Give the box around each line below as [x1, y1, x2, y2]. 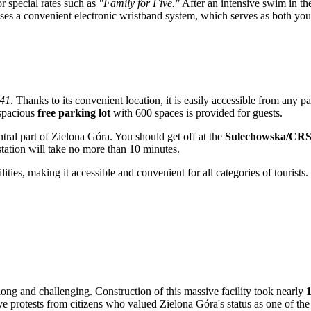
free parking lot [37, 106, 110, 119]
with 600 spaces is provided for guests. [110, 106, 283, 119]
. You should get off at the [110, 130, 225, 142]
